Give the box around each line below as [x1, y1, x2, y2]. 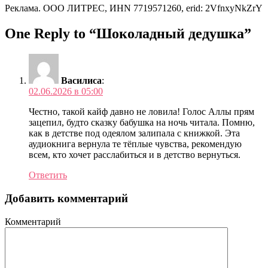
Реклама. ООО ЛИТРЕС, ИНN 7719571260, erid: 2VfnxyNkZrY [5, 3, 263, 14]
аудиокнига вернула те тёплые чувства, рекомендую [29, 139, 242, 150]
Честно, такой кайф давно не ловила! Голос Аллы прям [29, 106, 254, 117]
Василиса [61, 75, 102, 86]
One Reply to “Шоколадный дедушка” [5, 26, 251, 42]
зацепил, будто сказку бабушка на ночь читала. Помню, [29, 117, 255, 128]
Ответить [29, 170, 67, 181]
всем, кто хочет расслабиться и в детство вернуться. [29, 150, 240, 160]
